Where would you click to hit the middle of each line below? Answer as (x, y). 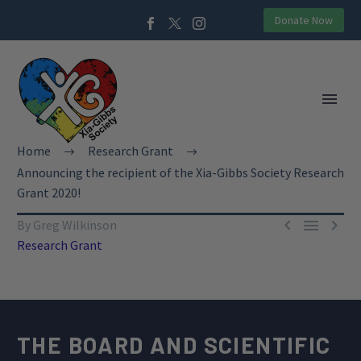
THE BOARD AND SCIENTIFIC (174, 345)
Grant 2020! (49, 193)
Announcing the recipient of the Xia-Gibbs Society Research (180, 172)
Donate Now (304, 20)
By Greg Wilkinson (67, 225)
